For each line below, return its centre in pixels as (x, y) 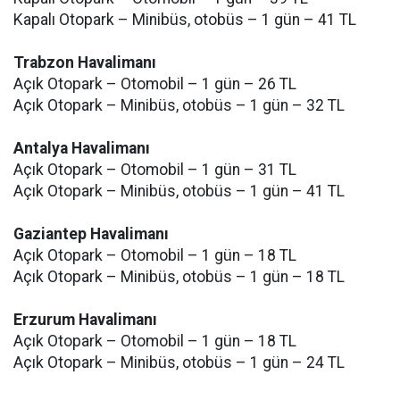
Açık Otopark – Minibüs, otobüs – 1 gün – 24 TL (179, 362)
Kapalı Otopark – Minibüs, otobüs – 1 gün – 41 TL (185, 20)
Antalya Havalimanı (82, 148)
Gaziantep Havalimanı (91, 234)
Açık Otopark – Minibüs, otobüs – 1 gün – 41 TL (179, 191)
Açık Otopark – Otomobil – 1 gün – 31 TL (155, 170)
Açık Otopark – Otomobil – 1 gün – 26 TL (155, 84)
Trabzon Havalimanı (85, 62)
